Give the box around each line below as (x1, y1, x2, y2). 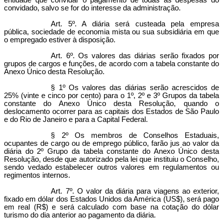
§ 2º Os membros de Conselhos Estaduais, (51, 131, 219, 139)
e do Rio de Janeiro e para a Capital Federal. (4, 115, 148, 123)
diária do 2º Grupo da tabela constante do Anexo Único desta (4, 147, 219, 155)
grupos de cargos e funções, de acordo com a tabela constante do (4, 60, 219, 68)
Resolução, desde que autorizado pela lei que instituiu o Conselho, (4, 155, 219, 163)
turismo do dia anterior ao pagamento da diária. (4, 211, 156, 219)
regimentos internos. (4, 171, 70, 179)
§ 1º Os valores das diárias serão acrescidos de (51, 84, 219, 92)
